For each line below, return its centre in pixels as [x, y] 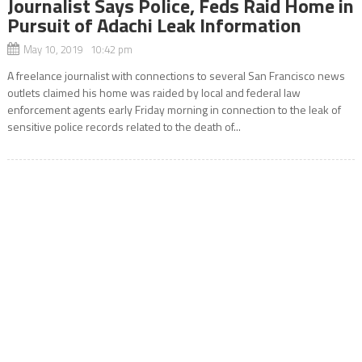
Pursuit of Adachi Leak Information [154, 25]
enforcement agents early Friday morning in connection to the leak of [174, 110]
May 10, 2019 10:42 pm [78, 50]
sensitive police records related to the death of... [124, 127]
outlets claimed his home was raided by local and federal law [154, 93]
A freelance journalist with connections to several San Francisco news [176, 76]
